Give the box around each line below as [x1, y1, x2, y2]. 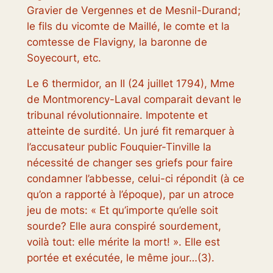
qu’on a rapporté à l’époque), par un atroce [26, 188, 234, 201]
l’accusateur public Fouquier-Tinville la [26, 141, 211, 154]
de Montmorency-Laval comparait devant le [26, 93, 241, 106]
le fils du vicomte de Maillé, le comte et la [26, 19, 230, 32]
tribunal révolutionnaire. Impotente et [26, 109, 208, 122]
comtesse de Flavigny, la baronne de [26, 35, 207, 48]
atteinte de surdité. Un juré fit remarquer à [26, 125, 235, 138]
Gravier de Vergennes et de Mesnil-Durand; [26, 4, 241, 16]
